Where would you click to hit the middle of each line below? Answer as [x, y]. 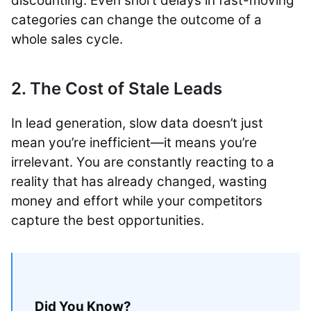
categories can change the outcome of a [136, 20]
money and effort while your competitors [137, 201]
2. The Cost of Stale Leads [117, 89]
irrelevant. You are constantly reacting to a [143, 162]
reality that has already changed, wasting [139, 182]
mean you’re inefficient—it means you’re [134, 143]
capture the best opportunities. [108, 220]
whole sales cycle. [67, 39]
